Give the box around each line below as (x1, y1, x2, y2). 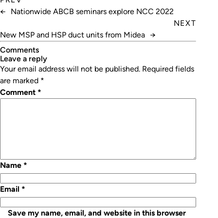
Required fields (142, 64, 194, 73)
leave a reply (4, 54, 47, 63)
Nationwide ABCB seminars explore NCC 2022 (11, 7, 174, 16)
